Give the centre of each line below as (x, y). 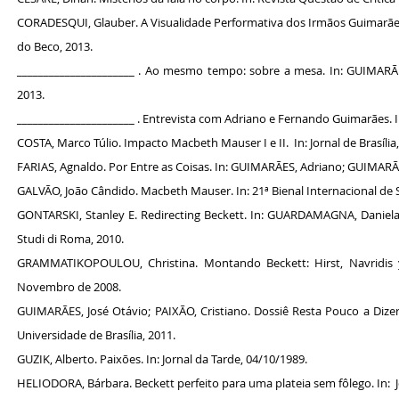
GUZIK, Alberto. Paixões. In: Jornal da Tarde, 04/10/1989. (162, 359)
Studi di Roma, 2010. (70, 239)
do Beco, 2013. (55, 46)
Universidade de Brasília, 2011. (96, 335)
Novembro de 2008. (69, 287)
